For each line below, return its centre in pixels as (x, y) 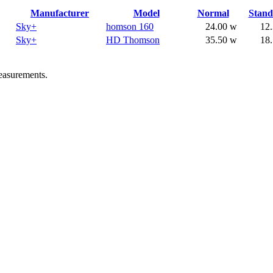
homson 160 (130, 27)
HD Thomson (133, 40)
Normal (213, 13)
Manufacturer (60, 13)
